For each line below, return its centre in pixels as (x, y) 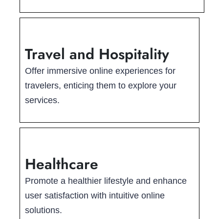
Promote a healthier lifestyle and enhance (106, 181)
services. (42, 100)
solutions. (44, 210)
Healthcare (62, 164)
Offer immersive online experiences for (100, 71)
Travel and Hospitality (97, 54)
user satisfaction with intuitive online (95, 196)
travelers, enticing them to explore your (101, 86)
